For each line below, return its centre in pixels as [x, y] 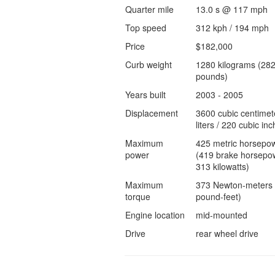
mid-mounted [221, 215]
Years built [145, 95]
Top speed [145, 28]
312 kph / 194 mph [232, 28]
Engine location [155, 215]
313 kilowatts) [222, 166]
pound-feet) [218, 196]
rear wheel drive [227, 233]
